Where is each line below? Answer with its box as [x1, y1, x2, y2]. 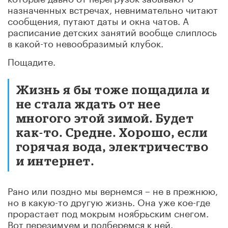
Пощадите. [8, 53, 55, 68]
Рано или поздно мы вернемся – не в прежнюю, [8, 182, 218, 197]
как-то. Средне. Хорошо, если [16, 125, 208, 139]
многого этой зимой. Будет [16, 110, 194, 125]
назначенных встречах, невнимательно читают [8, 1, 218, 16]
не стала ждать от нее [16, 96, 161, 110]
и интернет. [16, 153, 95, 167]
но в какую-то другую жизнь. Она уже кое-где [8, 193, 210, 208]
